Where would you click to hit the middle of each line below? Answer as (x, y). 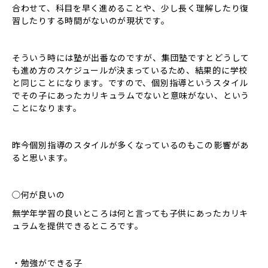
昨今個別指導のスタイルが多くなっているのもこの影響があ (130, 145)
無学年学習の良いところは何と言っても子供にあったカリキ (130, 213)
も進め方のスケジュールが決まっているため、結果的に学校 (130, 70)
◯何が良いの (39, 194)
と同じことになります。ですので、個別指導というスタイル (130, 83)
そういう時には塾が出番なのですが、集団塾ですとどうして (131, 57)
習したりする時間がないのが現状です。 (91, 20)
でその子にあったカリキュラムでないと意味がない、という (131, 95)
